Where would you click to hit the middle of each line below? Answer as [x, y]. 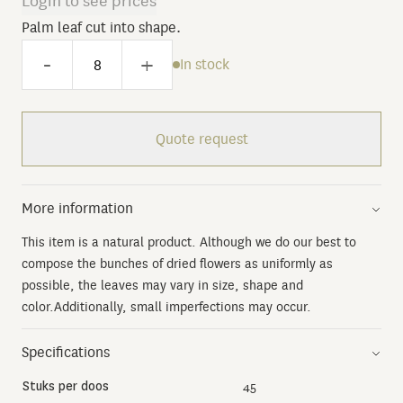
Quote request [201, 139]
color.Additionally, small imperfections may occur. [166, 307]
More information [77, 208]
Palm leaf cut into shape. [101, 27]
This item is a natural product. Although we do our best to [189, 242]
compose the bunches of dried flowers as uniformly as [177, 264]
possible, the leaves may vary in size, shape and [162, 285]
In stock [205, 64]
